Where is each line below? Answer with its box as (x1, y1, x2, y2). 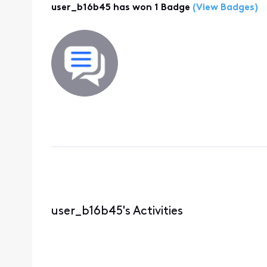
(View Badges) (190, 3, 258, 13)
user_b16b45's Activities (51, 205, 183, 218)
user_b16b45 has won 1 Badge (51, 3, 190, 13)
